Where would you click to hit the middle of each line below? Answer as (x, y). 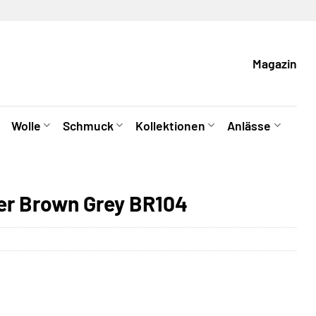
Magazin (275, 63)
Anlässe (249, 125)
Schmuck (88, 125)
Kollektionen (171, 125)
